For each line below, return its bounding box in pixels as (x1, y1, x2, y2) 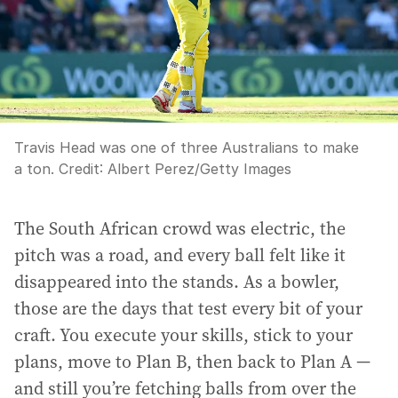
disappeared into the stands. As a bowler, (14, 268, 339, 294)
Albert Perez (107, 159, 195, 178)
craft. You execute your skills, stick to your (14, 322, 353, 347)
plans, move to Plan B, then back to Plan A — (14, 348, 370, 374)
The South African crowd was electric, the (14, 215, 346, 241)
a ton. (14, 159, 54, 178)
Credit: (54, 159, 107, 178)
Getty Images (200, 159, 291, 178)
